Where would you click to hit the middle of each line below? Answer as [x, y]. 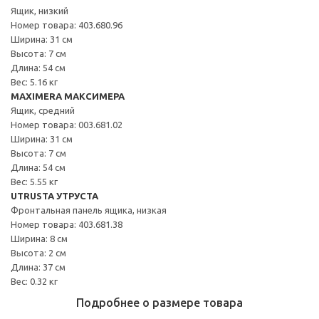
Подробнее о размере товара [159, 302]
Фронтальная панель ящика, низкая [89, 210]
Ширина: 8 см [39, 238]
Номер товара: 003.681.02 [67, 124]
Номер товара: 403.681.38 [67, 224]
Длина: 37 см [38, 267]
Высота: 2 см [38, 252]
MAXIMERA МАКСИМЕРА [68, 96]
